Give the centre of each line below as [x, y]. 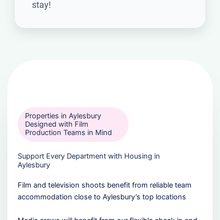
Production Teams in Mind [68, 132]
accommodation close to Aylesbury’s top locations [102, 197]
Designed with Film [56, 124]
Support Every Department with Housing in [89, 156]
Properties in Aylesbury [63, 116]
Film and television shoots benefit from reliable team [104, 185]
